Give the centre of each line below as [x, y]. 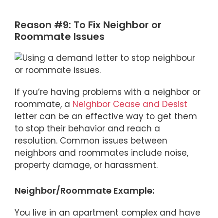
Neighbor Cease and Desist [130, 104]
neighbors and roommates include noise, [101, 153]
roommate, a [44, 104]
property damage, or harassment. [86, 165]
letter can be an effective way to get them [106, 117]
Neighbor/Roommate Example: [84, 190]
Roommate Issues [60, 36]
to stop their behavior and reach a [87, 129]
